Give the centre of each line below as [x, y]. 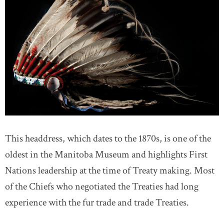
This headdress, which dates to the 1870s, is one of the [108, 138]
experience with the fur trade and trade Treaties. [97, 202]
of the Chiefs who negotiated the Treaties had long [102, 186]
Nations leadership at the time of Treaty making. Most [110, 170]
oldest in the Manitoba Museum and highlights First [106, 154]
